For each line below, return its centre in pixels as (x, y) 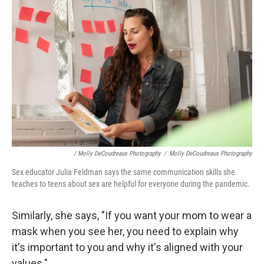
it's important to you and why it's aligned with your (127, 247)
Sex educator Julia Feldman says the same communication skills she (123, 172)
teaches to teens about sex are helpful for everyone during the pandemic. (131, 184)
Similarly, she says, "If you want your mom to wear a (132, 215)
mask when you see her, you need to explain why (125, 231)
